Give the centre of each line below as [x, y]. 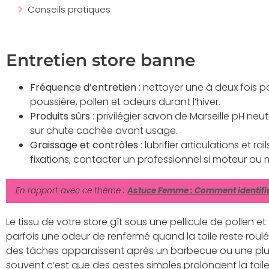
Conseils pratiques [69, 9]
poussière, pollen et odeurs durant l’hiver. [125, 102]
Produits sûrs [60, 116]
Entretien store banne [101, 60]
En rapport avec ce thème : [71, 191]
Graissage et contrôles [84, 145]
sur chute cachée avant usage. [104, 131]
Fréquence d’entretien [83, 88]
